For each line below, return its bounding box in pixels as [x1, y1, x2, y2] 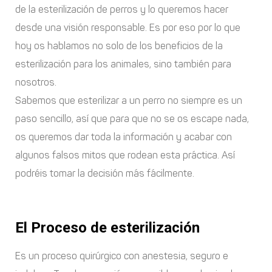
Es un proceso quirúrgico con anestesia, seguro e [15, 250, 228, 262]
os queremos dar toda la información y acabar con [15, 131, 232, 143]
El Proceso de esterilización [15, 219, 200, 236]
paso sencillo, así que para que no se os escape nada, [15, 112, 249, 124]
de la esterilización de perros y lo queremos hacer [15, 3, 228, 15]
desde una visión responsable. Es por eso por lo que [15, 21, 240, 33]
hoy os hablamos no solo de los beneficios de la [15, 39, 223, 52]
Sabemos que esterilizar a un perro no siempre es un [15, 94, 242, 106]
